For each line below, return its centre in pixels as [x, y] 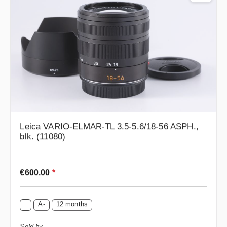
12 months [72, 203]
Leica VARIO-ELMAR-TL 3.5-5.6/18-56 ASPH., [109, 126]
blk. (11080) [43, 136]
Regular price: [43, 168]
